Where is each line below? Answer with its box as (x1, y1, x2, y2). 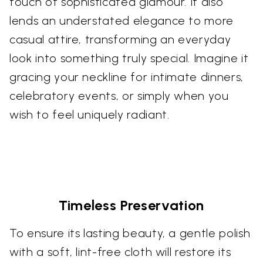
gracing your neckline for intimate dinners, (9, 70, 244, 84)
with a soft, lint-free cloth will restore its (9, 245, 231, 259)
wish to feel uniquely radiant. (9, 107, 170, 122)
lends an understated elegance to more (9, 14, 234, 28)
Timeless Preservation (59, 197, 204, 214)
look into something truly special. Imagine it (9, 51, 249, 65)
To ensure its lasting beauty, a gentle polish (9, 226, 251, 240)
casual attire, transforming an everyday (9, 32, 231, 46)
